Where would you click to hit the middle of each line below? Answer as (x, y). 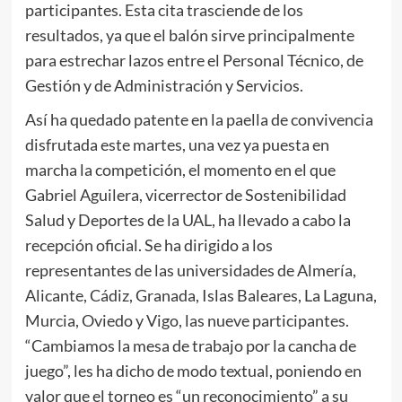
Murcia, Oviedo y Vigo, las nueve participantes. (187, 321)
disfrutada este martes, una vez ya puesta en (177, 145)
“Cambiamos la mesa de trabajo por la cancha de (190, 346)
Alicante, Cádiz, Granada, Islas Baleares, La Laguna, (201, 296)
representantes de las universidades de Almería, (190, 271)
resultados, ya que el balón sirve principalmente (189, 35)
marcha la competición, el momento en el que (180, 170)
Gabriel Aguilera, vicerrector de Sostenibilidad (185, 195)
